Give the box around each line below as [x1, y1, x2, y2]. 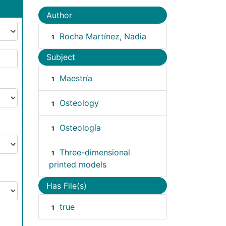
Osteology [59, 98, 99, 108]
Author [46, 10, 72, 20]
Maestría [59, 73, 92, 84]
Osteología [59, 123, 101, 133]
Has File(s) [46, 180, 87, 191]
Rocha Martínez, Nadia [59, 31, 146, 41]
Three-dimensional [59, 147, 130, 158]
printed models [49, 159, 106, 170]
